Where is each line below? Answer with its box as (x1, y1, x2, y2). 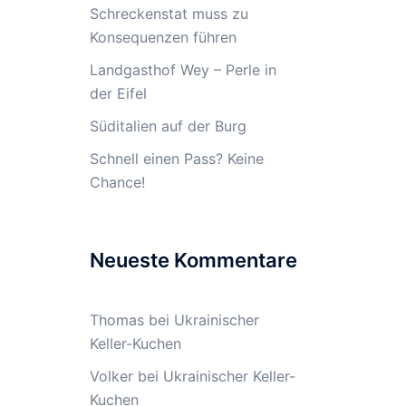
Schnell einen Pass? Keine (89, 150, 264, 168)
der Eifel (89, 84, 147, 102)
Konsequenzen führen (89, 28, 237, 46)
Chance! (89, 173, 145, 191)
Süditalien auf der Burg (89, 117, 246, 135)
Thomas (89, 311, 144, 329)
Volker (89, 367, 133, 385)
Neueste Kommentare (89, 248, 297, 272)
